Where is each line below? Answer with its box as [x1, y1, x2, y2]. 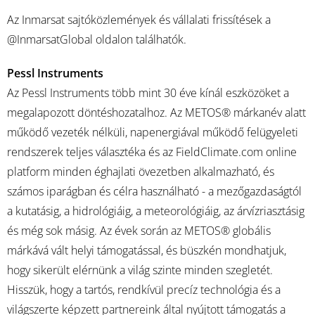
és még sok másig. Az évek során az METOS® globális [7, 223, 271, 238]
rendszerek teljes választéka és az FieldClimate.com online [7, 144, 297, 160]
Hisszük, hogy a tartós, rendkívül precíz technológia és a [7, 282, 281, 297]
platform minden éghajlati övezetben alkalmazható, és [7, 164, 274, 179]
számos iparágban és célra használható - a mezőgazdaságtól [7, 184, 302, 199]
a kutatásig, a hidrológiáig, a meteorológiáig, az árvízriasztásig [7, 203, 304, 219]
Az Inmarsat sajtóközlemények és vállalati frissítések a [7, 12, 271, 27]
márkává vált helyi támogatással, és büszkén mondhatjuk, [7, 243, 286, 258]
